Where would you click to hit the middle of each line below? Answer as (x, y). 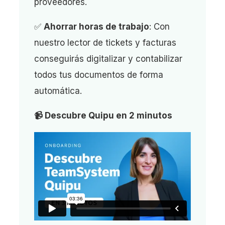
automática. (58, 91)
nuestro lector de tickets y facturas (105, 42)
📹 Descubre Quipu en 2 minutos (103, 115)
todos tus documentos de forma (99, 75)
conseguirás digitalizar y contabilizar (108, 59)
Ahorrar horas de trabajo (96, 26)
